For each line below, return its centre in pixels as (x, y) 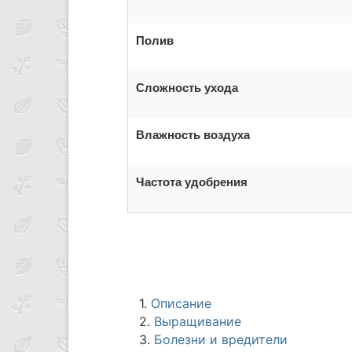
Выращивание (198, 322)
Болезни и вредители (221, 340)
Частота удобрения (192, 182)
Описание (181, 304)
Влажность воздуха (193, 135)
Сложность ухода (187, 88)
